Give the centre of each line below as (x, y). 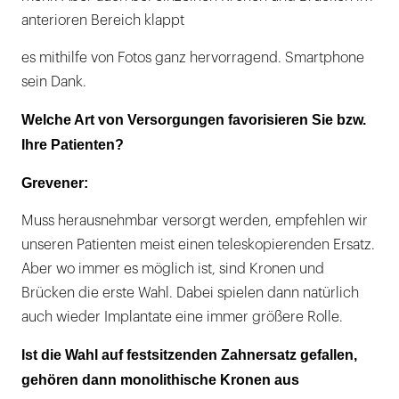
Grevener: (55, 183)
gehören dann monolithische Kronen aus (160, 379)
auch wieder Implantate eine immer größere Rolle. (182, 317)
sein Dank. (54, 81)
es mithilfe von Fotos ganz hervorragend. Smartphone (193, 57)
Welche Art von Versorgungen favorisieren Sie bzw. (194, 119)
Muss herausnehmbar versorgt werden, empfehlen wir (195, 220)
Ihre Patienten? (73, 144)
